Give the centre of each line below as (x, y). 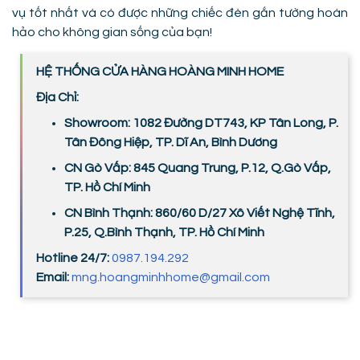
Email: (54, 277)
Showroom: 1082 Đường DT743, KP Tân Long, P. (201, 123)
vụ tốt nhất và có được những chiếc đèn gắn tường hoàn (180, 13)
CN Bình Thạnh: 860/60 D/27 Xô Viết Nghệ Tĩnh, (200, 213)
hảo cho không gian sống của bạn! (112, 32)
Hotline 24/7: (74, 258)
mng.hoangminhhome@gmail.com (171, 277)
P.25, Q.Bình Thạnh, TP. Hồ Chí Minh (164, 232)
